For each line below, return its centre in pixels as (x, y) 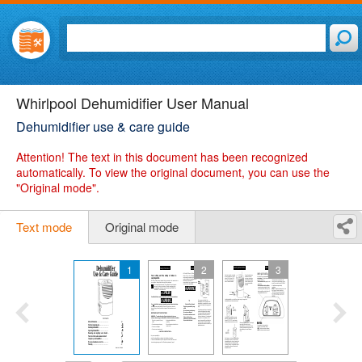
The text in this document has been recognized (186, 157)
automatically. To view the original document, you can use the (173, 172)
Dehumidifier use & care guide (103, 126)
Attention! (40, 157)
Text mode (44, 227)
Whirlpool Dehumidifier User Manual (133, 103)
